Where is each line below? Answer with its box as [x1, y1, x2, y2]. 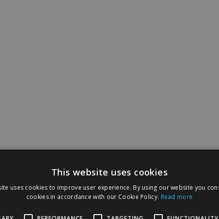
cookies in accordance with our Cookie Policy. [26, 193, 159, 201]
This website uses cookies [51, 166, 168, 178]
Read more [160, 193, 193, 201]
